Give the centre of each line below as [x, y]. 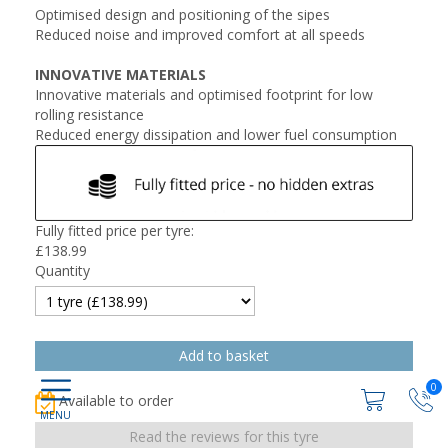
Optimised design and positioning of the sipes [182, 14]
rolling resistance [89, 114]
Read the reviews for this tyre [224, 436]
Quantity [62, 270]
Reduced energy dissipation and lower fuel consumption [216, 134]
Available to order [116, 400]
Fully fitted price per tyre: [114, 230]
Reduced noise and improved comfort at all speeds [200, 34]
